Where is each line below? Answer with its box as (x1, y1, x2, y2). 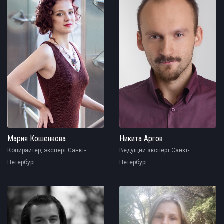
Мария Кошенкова (7, 134, 66, 144)
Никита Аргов (119, 134, 163, 144)
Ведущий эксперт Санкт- (119, 147, 189, 154)
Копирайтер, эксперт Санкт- (7, 147, 86, 154)
